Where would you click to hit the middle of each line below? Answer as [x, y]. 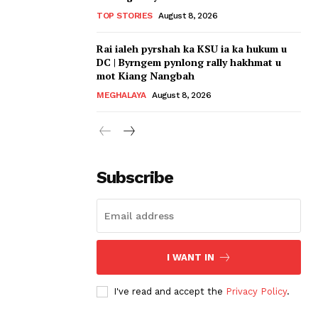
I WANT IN [190, 257]
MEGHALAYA [121, 95]
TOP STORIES [125, 15]
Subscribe [135, 177]
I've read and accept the [170, 291]
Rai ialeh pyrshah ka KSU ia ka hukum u [192, 48]
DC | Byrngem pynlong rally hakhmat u [189, 62]
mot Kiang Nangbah [146, 75]
